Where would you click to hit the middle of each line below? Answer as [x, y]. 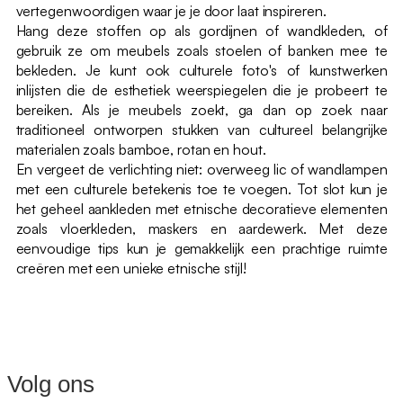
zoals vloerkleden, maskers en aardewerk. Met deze [201, 229]
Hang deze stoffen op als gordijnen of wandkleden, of [201, 31]
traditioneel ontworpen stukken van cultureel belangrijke [201, 130]
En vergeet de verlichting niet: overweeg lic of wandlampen [201, 170]
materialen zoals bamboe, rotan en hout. [141, 150]
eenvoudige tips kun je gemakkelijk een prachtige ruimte [201, 249]
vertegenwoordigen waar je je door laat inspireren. [171, 11]
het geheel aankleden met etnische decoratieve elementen [201, 209]
